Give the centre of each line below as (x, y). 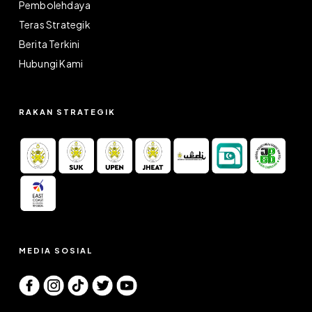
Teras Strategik (54, 24)
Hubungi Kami (51, 63)
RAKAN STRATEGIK (67, 112)
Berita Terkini (49, 44)
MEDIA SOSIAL (55, 250)
